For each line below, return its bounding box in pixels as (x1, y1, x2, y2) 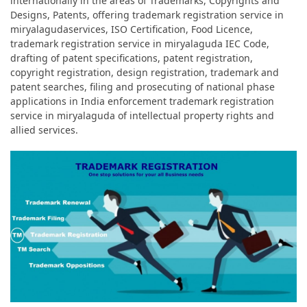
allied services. (10, 123, 78, 136)
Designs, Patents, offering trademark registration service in (10, 8, 284, 21)
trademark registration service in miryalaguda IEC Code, (10, 37, 269, 50)
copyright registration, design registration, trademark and (10, 66, 279, 79)
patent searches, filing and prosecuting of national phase (10, 80, 275, 93)
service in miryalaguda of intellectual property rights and (10, 109, 274, 122)
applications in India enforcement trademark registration (10, 95, 274, 108)
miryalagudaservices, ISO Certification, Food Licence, (10, 23, 253, 36)
